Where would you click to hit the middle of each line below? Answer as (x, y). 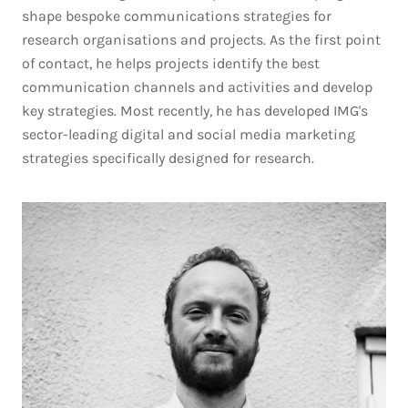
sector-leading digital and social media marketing (189, 134)
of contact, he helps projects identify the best (171, 63)
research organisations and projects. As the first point (201, 40)
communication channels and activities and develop (197, 87)
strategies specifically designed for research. (168, 158)
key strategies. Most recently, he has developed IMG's (195, 111)
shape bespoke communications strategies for (177, 16)
